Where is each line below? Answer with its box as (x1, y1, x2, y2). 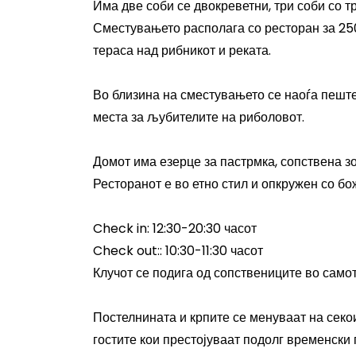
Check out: (93, 242, 160, 260)
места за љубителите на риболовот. (93, 108, 304, 126)
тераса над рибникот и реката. (93, 41, 271, 60)
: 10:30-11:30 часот (160, 242, 263, 260)
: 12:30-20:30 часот (147, 219, 257, 238)
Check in (93, 219, 147, 238)
